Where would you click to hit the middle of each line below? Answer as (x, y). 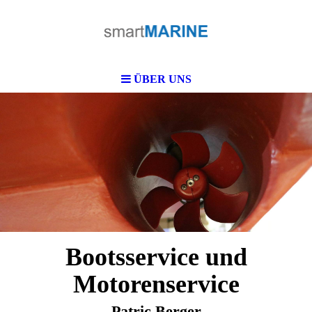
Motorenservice (156, 284)
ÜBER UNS (162, 79)
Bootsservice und (156, 257)
